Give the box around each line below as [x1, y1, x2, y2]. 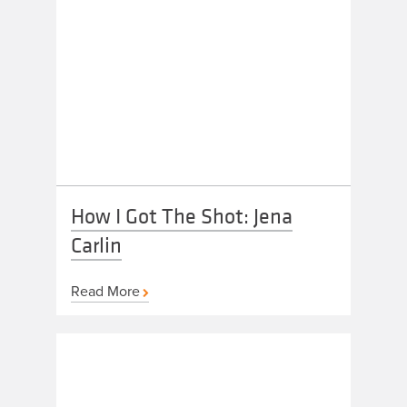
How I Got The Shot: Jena [71, 201, 293, 231]
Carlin [71, 230, 123, 260]
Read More [71, 281, 141, 302]
